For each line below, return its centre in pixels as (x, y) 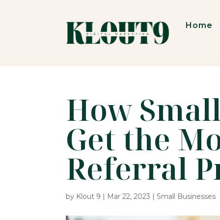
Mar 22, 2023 (129, 197)
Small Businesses (186, 197)
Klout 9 (89, 197)
